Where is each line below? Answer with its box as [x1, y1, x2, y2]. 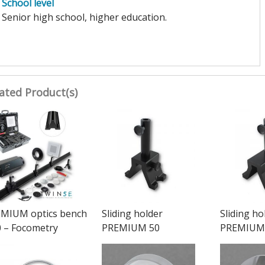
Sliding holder [101, 206, 163, 220]
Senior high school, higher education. [1, 10, 167, 24]
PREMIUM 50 [101, 221, 160, 234]
